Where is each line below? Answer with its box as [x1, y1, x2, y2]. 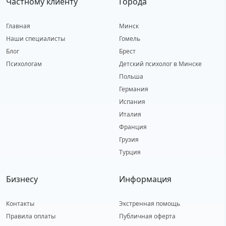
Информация [119, 173, 172, 185]
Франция [119, 122, 147, 131]
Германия [119, 84, 148, 93]
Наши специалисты [6, 34, 65, 43]
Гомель [119, 34, 140, 43]
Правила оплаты [6, 211, 55, 220]
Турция [119, 147, 141, 156]
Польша [119, 72, 143, 81]
